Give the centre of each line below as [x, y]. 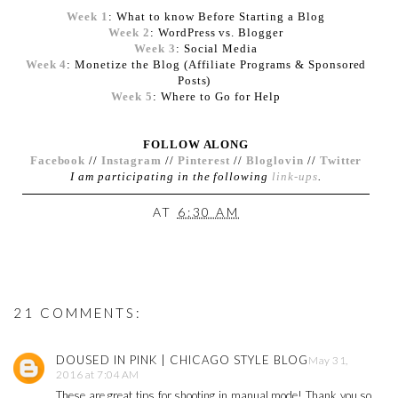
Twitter [341, 161]
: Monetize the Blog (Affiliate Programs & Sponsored [217, 65]
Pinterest [204, 161]
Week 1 [88, 17]
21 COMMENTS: [78, 312]
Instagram [132, 161]
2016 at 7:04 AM [98, 374]
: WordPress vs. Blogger [217, 33]
